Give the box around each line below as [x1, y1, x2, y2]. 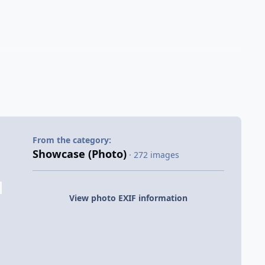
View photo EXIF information [69, 192, 188, 203]
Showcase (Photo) [32, 147, 127, 161]
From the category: [32, 134, 111, 146]
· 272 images [128, 149, 179, 161]
